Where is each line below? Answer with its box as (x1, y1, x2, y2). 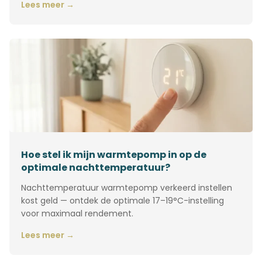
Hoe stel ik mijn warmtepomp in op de (21, 148, 206, 161)
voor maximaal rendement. (21, 208, 133, 219)
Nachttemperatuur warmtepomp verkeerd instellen (21, 182, 232, 194)
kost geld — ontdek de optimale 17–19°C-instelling (21, 195, 224, 206)
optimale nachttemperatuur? (21, 161, 170, 174)
